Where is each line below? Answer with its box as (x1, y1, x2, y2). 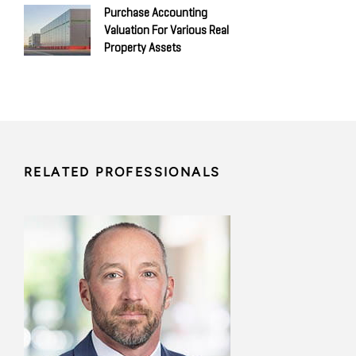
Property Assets (104, 42, 181, 55)
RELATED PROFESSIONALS (24, 164, 221, 180)
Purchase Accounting (104, 7, 207, 20)
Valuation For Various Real (104, 25, 229, 37)
